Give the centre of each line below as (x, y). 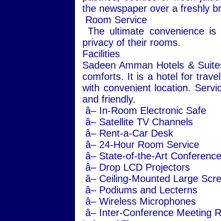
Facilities (101, 54)
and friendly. (109, 99)
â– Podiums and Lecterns (140, 190)
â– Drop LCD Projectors (136, 167)
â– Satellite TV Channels (138, 122)
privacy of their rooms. (131, 42)
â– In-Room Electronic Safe (144, 110)
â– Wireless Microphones (139, 201)
